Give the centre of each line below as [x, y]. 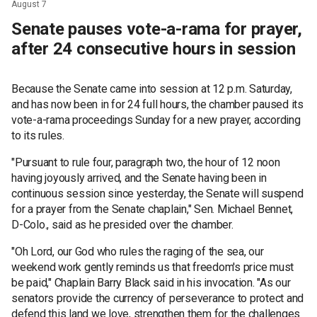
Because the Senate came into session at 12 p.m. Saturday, [152, 88]
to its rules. [38, 135]
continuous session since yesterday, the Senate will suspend [157, 193]
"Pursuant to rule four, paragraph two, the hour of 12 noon [146, 162]
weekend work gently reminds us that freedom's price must [152, 267]
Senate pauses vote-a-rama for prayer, [157, 29]
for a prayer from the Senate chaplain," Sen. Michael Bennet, [152, 209]
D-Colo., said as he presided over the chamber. [122, 224]
